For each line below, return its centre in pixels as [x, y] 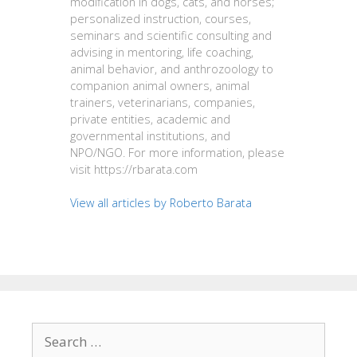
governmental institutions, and [151, 135]
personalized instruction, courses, [161, 18]
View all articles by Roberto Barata [161, 202]
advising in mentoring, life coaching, [162, 52]
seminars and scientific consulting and [171, 35]
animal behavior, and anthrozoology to [172, 69]
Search [52, 331]
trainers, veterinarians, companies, [163, 102]
